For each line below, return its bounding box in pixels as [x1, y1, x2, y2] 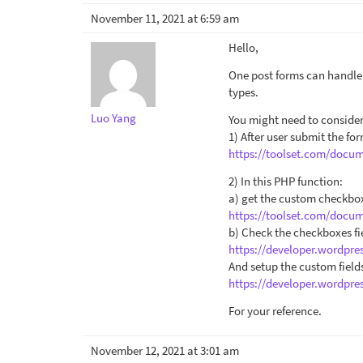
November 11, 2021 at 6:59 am [91, 11, 239, 26]
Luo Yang [91, 110, 136, 126]
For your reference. [228, 303, 322, 318]
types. [228, 84, 258, 100]
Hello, [228, 40, 258, 55]
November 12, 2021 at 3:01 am [91, 343, 239, 358]
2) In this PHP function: [228, 173, 343, 189]
